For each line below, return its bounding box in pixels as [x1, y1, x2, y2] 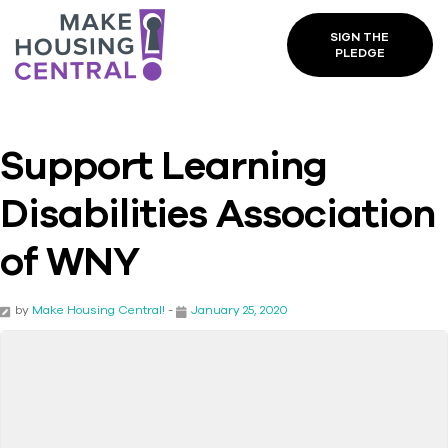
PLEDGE [334, 46, 385, 60]
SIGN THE [330, 30, 390, 44]
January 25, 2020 [191, 303, 288, 316]
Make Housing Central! [32, 303, 165, 316]
